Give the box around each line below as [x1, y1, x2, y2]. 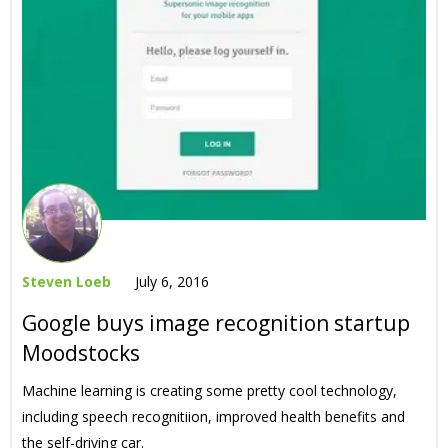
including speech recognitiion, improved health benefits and [22, 407, 405, 426]
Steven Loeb [22, 272, 111, 291]
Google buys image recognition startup [22, 309, 410, 337]
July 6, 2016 [135, 272, 209, 291]
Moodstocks [22, 339, 140, 367]
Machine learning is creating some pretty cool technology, [22, 381, 397, 400]
